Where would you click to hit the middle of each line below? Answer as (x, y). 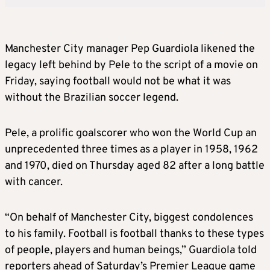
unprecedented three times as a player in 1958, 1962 (131, 149)
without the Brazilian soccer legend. (92, 98)
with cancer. (34, 182)
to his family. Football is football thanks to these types (134, 234)
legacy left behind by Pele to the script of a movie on (131, 65)
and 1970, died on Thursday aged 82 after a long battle (135, 166)
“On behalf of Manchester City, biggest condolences (129, 218)
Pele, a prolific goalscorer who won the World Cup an (131, 133)
